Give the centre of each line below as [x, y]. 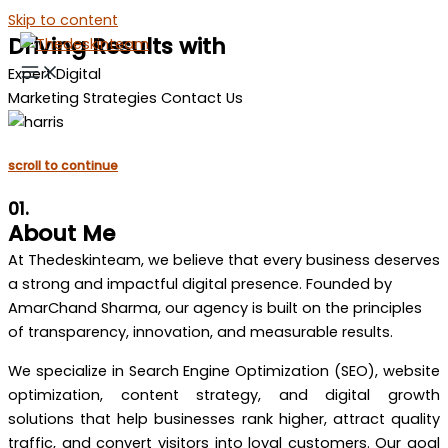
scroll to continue [63, 166]
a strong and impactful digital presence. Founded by [200, 284]
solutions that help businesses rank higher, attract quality [224, 419]
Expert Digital [54, 74]
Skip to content [63, 20]
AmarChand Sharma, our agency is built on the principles [215, 308]
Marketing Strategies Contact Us [125, 98]
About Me [61, 234]
